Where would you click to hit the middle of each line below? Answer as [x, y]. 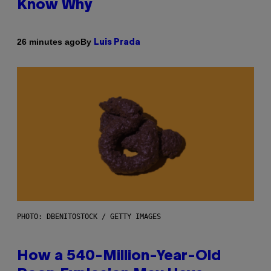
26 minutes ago [49, 42]
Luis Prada [117, 42]
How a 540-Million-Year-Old [119, 256]
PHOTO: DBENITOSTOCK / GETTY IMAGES [89, 216]
